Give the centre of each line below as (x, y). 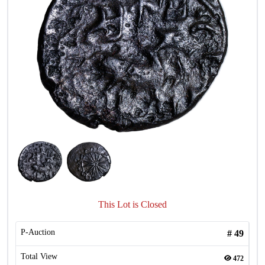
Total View (39, 256)
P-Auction (38, 232)
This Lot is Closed (132, 204)
